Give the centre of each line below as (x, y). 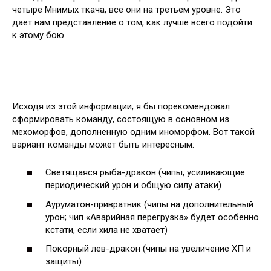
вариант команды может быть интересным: (103, 144)
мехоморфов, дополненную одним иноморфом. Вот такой (133, 132)
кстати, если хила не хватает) (106, 230)
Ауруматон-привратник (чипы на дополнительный (149, 204)
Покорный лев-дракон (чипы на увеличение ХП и (148, 249)
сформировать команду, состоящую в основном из (121, 119)
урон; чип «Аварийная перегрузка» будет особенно (152, 217)
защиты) (64, 262)
